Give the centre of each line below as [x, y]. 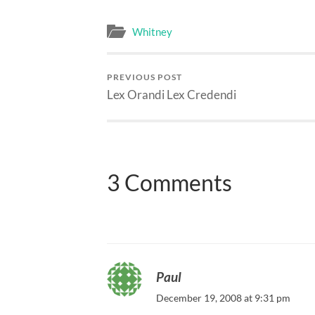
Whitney [152, 32]
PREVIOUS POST [144, 77]
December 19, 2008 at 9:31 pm [223, 298]
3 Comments [169, 182]
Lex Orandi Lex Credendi [172, 95]
